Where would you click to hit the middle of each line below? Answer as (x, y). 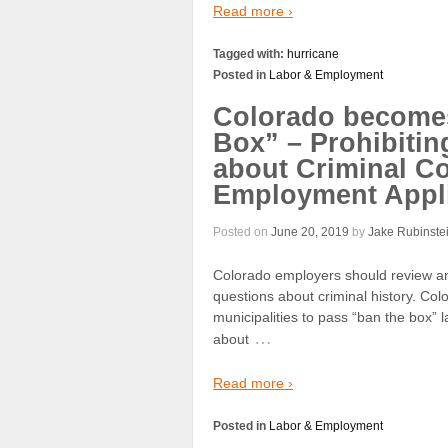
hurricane (313, 54)
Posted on (242, 231)
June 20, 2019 (310, 231)
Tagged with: (250, 54)
